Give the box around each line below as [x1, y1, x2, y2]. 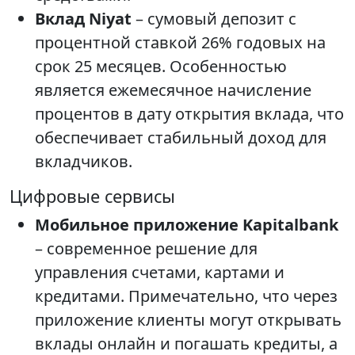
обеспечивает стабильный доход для [35, 127, 326, 149]
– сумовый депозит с [132, 8, 296, 30]
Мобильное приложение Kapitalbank [35, 214, 338, 236]
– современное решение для [35, 238, 258, 260]
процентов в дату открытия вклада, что [35, 103, 344, 125]
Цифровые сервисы [10, 185, 175, 208]
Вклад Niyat [35, 8, 132, 30]
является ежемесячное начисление [35, 79, 311, 101]
